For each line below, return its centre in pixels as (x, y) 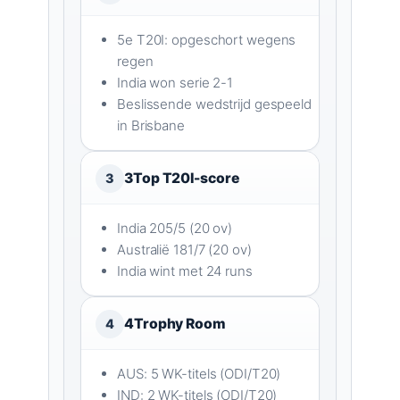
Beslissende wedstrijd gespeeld (214, 104)
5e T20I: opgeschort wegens (207, 40)
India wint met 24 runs (185, 271)
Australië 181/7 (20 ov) (184, 250)
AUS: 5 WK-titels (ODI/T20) (199, 374)
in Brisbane (151, 126)
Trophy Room (179, 324)
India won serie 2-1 (175, 83)
